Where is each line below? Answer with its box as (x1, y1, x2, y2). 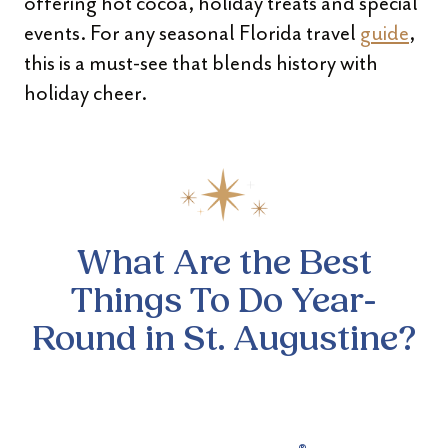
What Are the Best (76, 248, 372, 283)
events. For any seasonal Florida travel (24, 20, 360, 46)
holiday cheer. (24, 80, 147, 106)
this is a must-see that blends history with (24, 50, 378, 76)
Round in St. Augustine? (32, 324, 416, 359)
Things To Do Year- (71, 286, 377, 321)
